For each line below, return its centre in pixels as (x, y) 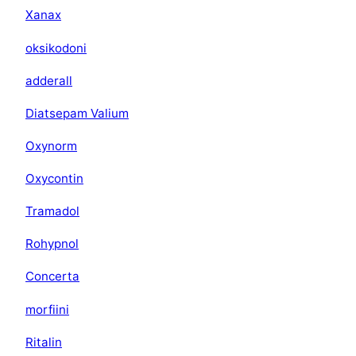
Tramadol (52, 211)
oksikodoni (56, 48)
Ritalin (44, 342)
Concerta (52, 277)
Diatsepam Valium (77, 113)
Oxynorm (51, 145)
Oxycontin (54, 179)
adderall (49, 80)
